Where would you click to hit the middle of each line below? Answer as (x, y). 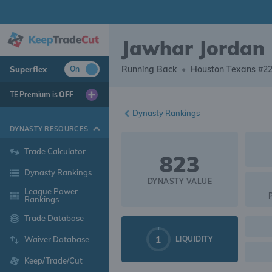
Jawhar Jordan (193, 48)
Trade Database (54, 218)
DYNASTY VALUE (180, 181)
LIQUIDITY (194, 239)
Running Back (149, 69)
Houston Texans (223, 69)
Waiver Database (56, 240)
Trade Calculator (55, 151)
